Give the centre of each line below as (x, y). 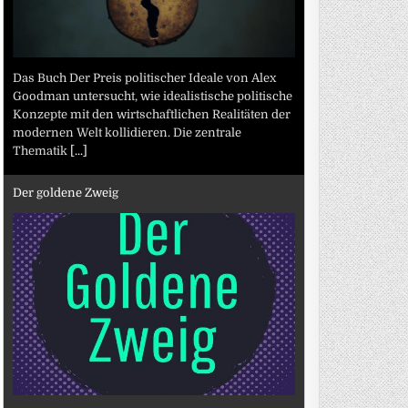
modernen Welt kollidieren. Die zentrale (127, 132)
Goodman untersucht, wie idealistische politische (153, 96)
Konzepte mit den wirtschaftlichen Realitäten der (152, 114)
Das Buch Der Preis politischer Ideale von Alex (145, 77)
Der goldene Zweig (66, 193)
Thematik (42, 150)
